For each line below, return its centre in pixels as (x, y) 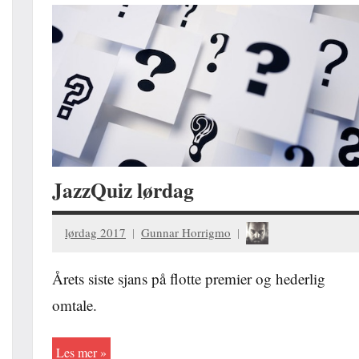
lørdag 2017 (95, 233)
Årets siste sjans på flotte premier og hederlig (189, 278)
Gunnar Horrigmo (186, 233)
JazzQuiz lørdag (123, 190)
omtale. (75, 305)
